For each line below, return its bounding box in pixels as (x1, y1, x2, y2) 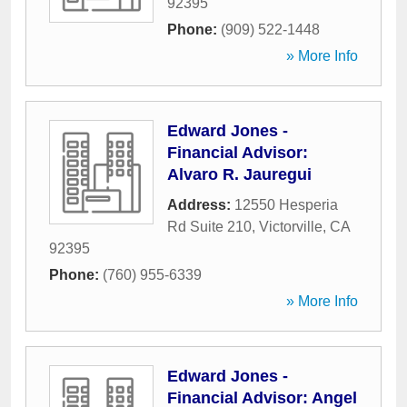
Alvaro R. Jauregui (167, 165, 312, 184)
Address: (167, 197, 234, 213)
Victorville (259, 219, 323, 234)
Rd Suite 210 (167, 219, 252, 234)
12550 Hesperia (234, 197, 338, 213)
